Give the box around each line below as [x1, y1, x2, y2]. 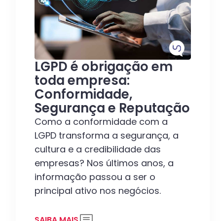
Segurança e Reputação [35, 99, 190, 117]
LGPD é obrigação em [35, 58, 173, 76]
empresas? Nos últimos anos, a [35, 157, 174, 170]
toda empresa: [35, 72, 130, 90]
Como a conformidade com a [35, 115, 168, 128]
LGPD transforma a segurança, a [35, 129, 179, 142]
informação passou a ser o [35, 171, 155, 184]
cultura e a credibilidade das [35, 143, 161, 156]
